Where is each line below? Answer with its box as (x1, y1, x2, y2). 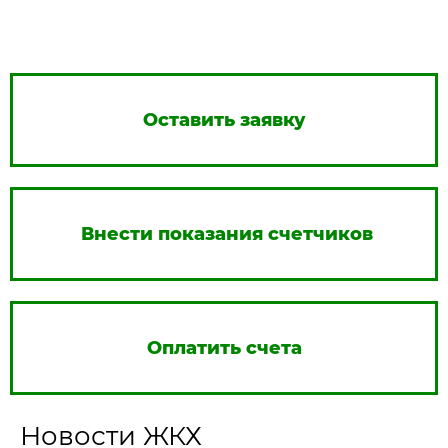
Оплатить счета (146, 337, 302, 359)
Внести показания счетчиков (80, 223, 373, 245)
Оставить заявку (142, 109, 306, 131)
